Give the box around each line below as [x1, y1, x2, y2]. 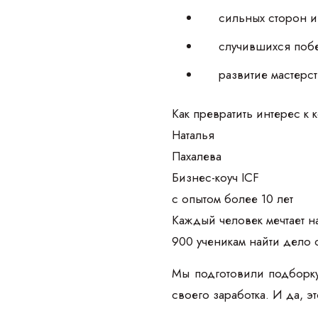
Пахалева [172, 148, 221, 165]
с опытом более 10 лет [172, 190, 293, 207]
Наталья [172, 126, 214, 143]
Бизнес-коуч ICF [172, 169, 259, 186]
